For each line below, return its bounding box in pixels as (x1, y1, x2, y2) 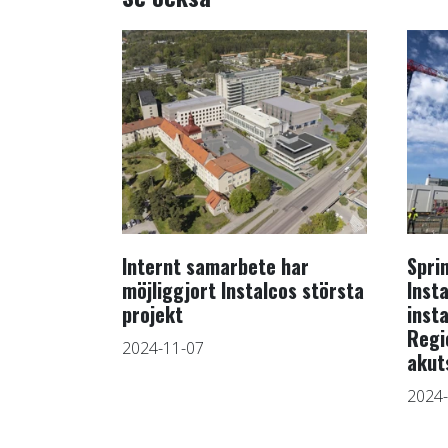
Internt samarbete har (122, 251, 309, 282)
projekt (122, 299, 183, 330)
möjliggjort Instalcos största (122, 275, 364, 306)
